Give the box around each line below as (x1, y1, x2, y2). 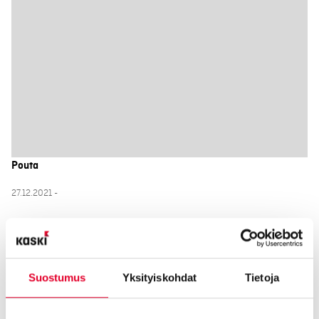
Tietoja (245, 271, 279, 283)
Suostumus (28, 271, 86, 283)
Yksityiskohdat (122, 271, 197, 283)
